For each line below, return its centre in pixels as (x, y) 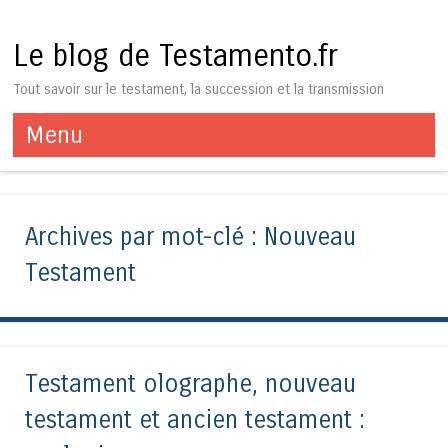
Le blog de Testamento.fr (176, 56)
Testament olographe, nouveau (190, 384)
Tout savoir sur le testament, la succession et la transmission (199, 89)
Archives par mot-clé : (144, 238)
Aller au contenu (71, 168)
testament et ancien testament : (195, 420)
